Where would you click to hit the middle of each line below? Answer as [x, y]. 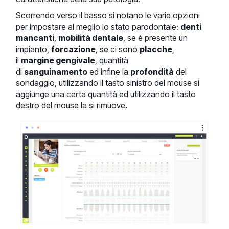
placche [156, 49]
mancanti [35, 38]
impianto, [34, 49]
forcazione [74, 49]
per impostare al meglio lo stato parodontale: [98, 27]
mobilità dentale [91, 38]
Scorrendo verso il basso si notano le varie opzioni [108, 16]
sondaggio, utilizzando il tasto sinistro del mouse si [108, 83]
